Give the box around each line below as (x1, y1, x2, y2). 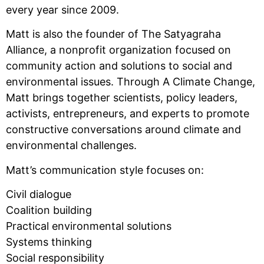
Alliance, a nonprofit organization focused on (6, 44, 231, 57)
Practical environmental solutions (6, 219, 171, 232)
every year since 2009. (6, 3, 119, 16)
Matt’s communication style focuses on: (6, 163, 204, 176)
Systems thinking (6, 235, 92, 248)
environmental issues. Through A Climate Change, (6, 75, 255, 88)
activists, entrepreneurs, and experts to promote (6, 107, 249, 120)
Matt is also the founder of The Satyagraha (6, 28, 221, 41)
